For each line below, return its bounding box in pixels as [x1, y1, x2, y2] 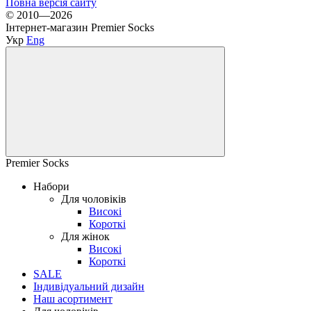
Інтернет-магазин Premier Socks [6, 21, 154, 33]
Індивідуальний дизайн [33, 280, 144, 292]
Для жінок [61, 230, 110, 242]
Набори [33, 180, 69, 192]
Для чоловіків [61, 192, 126, 205]
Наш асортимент [33, 292, 112, 305]
